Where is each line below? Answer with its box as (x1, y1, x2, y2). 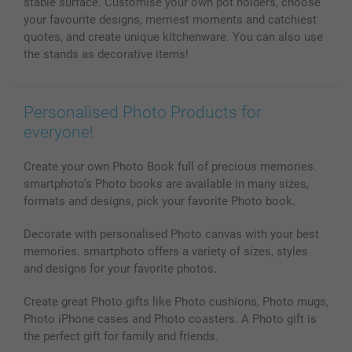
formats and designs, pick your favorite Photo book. (24, 193, 295, 208)
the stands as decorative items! (24, 46, 189, 61)
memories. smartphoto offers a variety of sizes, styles (24, 244, 308, 258)
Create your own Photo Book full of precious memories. (24, 159, 317, 174)
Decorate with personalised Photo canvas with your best (24, 226, 319, 241)
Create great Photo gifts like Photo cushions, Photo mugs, (24, 294, 328, 309)
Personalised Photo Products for (24, 102, 262, 122)
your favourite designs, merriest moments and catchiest (24, 12, 317, 27)
